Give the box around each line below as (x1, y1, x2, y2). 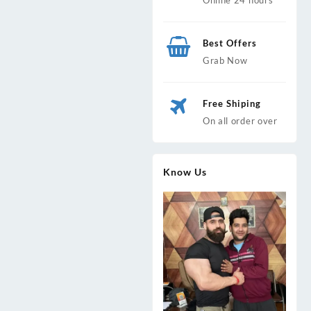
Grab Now (202, 54, 248, 66)
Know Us (163, 165, 208, 178)
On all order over (202, 115, 278, 126)
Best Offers (202, 37, 257, 49)
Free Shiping (202, 97, 261, 109)
